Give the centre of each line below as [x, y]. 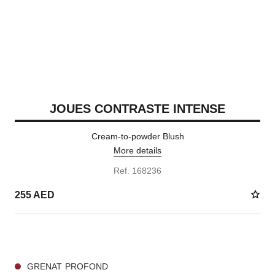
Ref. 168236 [137, 171]
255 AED [34, 195]
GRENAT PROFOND [68, 266]
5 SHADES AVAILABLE [55, 236]
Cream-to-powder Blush [137, 136]
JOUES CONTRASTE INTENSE [137, 109]
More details [137, 150]
